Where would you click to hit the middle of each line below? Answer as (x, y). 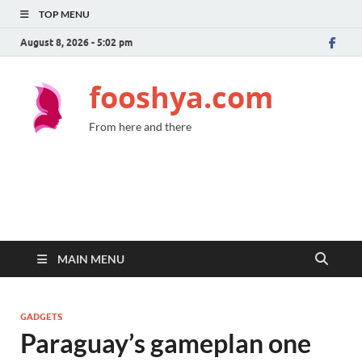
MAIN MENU (91, 259)
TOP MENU (64, 14)
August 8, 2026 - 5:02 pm (76, 42)
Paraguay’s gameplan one (166, 343)
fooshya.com (181, 97)
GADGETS (41, 317)
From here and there (140, 126)
